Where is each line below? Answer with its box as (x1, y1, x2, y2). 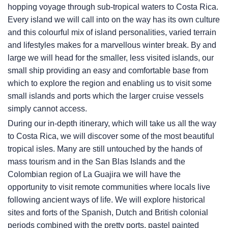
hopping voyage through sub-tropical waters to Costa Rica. (8, 3, 218, 12)
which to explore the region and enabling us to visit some (8, 79, 212, 88)
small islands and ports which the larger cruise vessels (8, 92, 204, 101)
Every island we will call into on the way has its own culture (8, 15, 220, 24)
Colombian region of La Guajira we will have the (8, 170, 181, 179)
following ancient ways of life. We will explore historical (8, 195, 205, 205)
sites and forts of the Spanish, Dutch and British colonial (8, 208, 208, 217)
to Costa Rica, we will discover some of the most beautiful (8, 132, 214, 141)
